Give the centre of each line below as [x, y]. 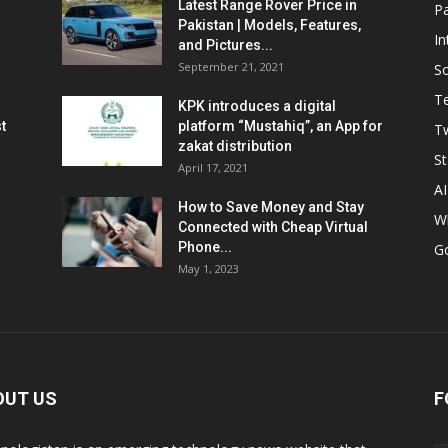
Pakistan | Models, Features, [269, 25]
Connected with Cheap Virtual [273, 227]
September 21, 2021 [231, 66]
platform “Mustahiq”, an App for [280, 126]
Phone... [205, 247]
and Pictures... [225, 45]
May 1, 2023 [208, 268]
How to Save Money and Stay [271, 207]
